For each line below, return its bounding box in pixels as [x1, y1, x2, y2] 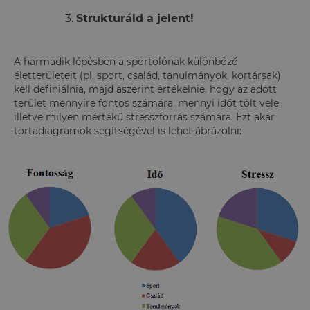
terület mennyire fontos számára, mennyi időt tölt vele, [14, 96, 281, 109]
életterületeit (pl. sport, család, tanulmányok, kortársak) [14, 69, 281, 82]
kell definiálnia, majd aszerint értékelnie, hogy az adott [14, 82, 277, 95]
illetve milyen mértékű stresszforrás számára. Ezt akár [14, 110, 275, 123]
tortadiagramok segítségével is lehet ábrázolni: [14, 124, 241, 137]
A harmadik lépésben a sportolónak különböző [14, 55, 238, 68]
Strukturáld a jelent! [76, 11, 194, 25]
